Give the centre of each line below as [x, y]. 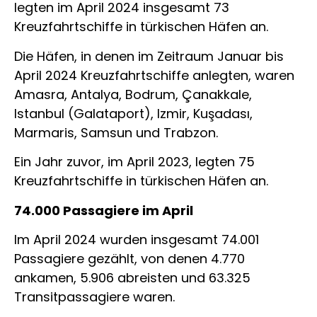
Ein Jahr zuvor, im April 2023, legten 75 [134, 162]
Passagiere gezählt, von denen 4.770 [129, 258]
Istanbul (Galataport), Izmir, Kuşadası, [133, 113]
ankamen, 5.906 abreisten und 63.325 [132, 277]
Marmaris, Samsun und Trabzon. [116, 132]
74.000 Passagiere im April [104, 210]
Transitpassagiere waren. [94, 296]
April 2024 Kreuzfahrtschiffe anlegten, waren [154, 75]
